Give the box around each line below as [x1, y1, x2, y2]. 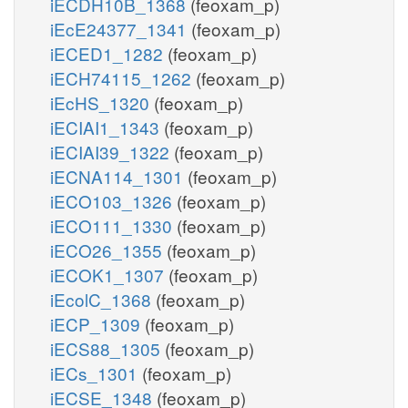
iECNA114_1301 [50, 163, 188, 189]
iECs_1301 [50, 360, 142, 385]
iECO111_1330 [50, 212, 177, 238]
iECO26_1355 [50, 237, 167, 262]
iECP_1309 [50, 311, 145, 336]
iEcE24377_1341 [50, 15, 191, 41]
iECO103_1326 [50, 188, 177, 213]
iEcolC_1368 [50, 286, 156, 311]
